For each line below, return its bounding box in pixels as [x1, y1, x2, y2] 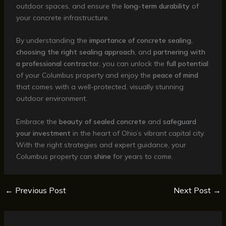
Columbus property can [16, 151, 94, 161]
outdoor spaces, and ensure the [16, 1, 124, 11]
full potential [166, 59, 208, 69]
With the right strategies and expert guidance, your [16, 140, 186, 149]
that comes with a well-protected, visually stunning [16, 82, 184, 92]
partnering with [153, 47, 205, 57]
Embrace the [16, 117, 59, 126]
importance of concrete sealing [89, 36, 191, 45]
